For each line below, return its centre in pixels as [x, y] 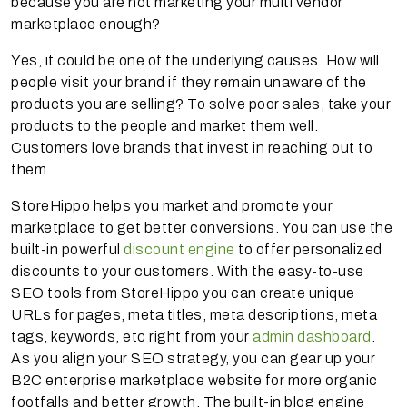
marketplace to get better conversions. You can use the [202, 227]
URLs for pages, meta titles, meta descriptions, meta [194, 314]
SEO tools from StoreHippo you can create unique [183, 293]
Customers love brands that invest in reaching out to [192, 147]
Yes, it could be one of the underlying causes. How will [195, 60]
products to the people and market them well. [164, 125]
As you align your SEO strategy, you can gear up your [193, 358]
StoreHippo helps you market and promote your [172, 205]
